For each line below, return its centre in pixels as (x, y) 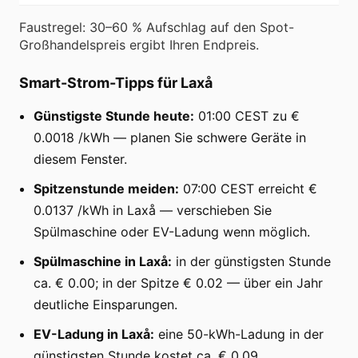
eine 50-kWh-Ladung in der (239, 334)
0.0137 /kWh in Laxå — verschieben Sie (153, 210)
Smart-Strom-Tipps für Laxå (116, 82)
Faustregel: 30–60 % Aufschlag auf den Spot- (157, 27)
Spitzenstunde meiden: (106, 188)
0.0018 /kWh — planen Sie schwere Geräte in (170, 137)
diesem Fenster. (80, 159)
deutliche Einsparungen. (105, 304)
